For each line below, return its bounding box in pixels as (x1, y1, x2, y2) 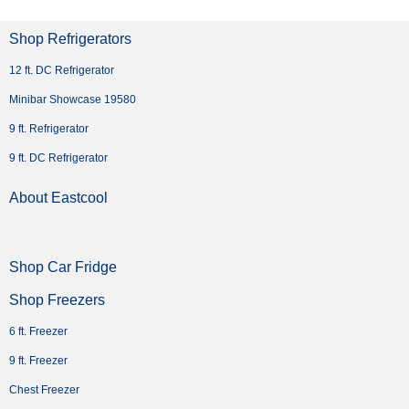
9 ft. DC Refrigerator (9, 151, 108, 164)
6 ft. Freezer (9, 324, 68, 338)
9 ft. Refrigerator (9, 121, 89, 135)
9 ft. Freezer (9, 353, 68, 367)
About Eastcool (9, 189, 108, 205)
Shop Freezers (9, 291, 105, 308)
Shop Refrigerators (9, 30, 131, 47)
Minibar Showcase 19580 (9, 92, 136, 106)
